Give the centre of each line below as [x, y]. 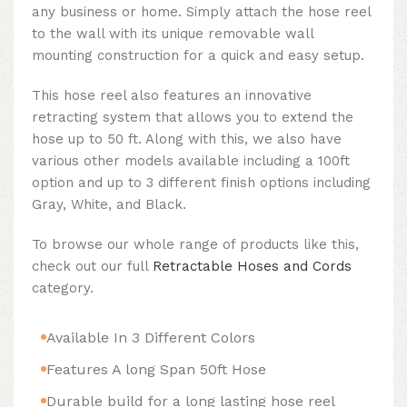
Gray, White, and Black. [109, 204]
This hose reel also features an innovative [172, 95]
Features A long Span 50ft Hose [156, 369]
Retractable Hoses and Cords [252, 266]
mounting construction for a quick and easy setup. [198, 55]
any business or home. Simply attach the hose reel [201, 11]
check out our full [92, 266]
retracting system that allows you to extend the [193, 117]
